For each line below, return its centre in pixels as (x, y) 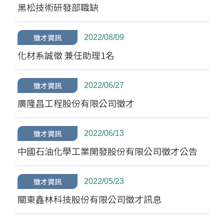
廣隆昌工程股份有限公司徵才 (76, 103)
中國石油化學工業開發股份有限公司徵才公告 (107, 151)
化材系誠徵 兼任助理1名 (66, 55)
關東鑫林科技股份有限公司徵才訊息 (89, 199)
